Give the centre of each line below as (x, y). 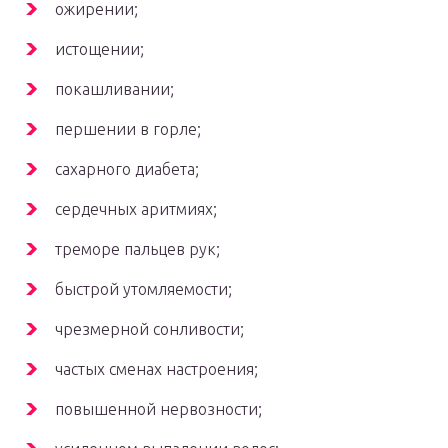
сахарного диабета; (127, 169)
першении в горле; (128, 129)
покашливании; (114, 89)
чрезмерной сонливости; (149, 329)
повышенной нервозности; (158, 409)
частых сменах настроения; (156, 369)
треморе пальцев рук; (137, 249)
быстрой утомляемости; (143, 289)
